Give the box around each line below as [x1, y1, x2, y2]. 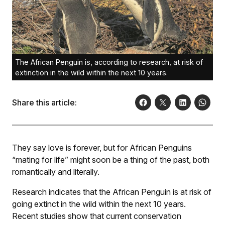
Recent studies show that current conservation [12, 210, 181, 221]
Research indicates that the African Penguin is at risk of [12, 186, 211, 197]
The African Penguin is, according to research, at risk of [15, 57, 203, 66]
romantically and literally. [12, 166, 99, 177]
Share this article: [12, 97, 77, 107]
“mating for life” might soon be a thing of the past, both [12, 154, 209, 165]
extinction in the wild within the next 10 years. [15, 68, 168, 77]
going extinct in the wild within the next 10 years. [12, 198, 186, 209]
